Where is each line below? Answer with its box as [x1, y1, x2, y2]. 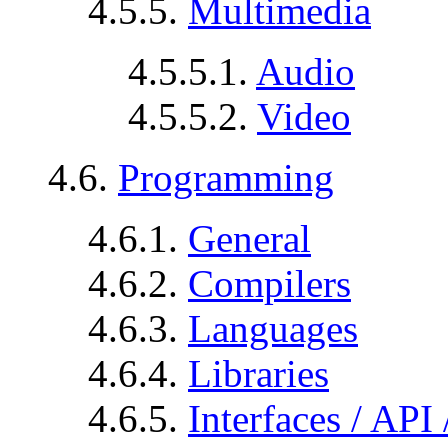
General [188, 216, 311, 260]
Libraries [188, 351, 329, 395]
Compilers [188, 261, 351, 305]
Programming [118, 155, 334, 199]
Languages [188, 306, 358, 350]
